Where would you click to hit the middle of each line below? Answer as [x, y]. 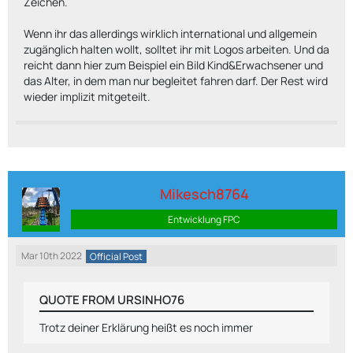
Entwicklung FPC [204, 219]
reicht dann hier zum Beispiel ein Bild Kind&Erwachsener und [173, 65]
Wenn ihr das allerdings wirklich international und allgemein [170, 33]
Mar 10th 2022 [52, 256]
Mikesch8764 [204, 194]
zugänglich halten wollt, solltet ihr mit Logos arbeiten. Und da [176, 49]
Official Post [116, 256]
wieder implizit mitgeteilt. [87, 97]
